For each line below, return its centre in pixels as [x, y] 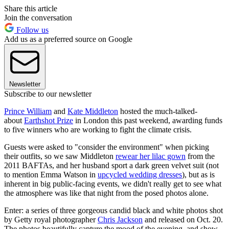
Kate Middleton [93, 111]
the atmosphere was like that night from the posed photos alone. [106, 193]
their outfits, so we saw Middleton [60, 156]
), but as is [198, 175]
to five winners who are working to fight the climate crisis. [98, 130]
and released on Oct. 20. [183, 220]
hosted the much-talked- [158, 111]
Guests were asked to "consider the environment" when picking [107, 147]
